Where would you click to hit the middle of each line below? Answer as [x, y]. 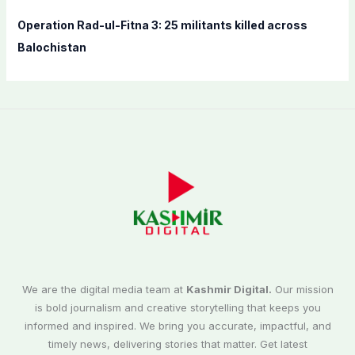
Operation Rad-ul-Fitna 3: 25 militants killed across [162, 25]
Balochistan [52, 48]
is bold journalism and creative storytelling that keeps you [177, 308]
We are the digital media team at [104, 290]
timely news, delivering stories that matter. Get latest [177, 344]
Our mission [302, 290]
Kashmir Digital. [229, 290]
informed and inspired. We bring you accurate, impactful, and [177, 326]
